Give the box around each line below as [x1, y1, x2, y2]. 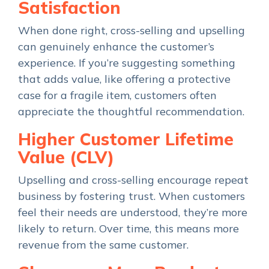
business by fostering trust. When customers [18, 189, 245, 204]
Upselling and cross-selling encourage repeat [18, 173, 249, 187]
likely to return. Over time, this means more [18, 222, 239, 236]
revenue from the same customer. [18, 238, 189, 252]
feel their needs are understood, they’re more [18, 205, 247, 220]
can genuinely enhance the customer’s [18, 40, 214, 54]
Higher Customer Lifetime [18, 128, 234, 150]
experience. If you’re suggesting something [18, 56, 235, 70]
